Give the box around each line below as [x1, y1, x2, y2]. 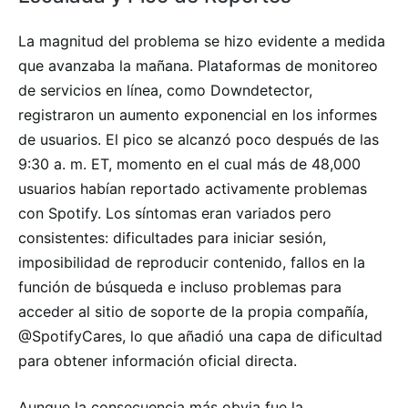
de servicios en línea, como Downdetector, [18, 80, 312, 99]
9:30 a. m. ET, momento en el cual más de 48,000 [18, 154, 361, 173]
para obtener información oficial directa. [18, 351, 297, 370]
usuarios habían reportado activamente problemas [18, 178, 367, 198]
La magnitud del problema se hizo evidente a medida [18, 31, 385, 50]
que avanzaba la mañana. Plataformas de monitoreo [18, 56, 378, 75]
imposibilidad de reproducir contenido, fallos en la [18, 252, 365, 271]
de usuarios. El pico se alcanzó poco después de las [18, 129, 379, 148]
